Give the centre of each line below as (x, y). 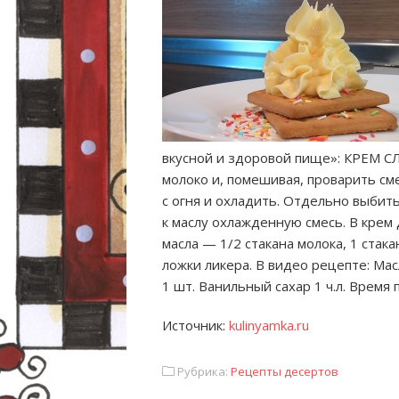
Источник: (195, 325)
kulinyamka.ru (269, 325)
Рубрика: (203, 371)
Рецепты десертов (285, 371)
